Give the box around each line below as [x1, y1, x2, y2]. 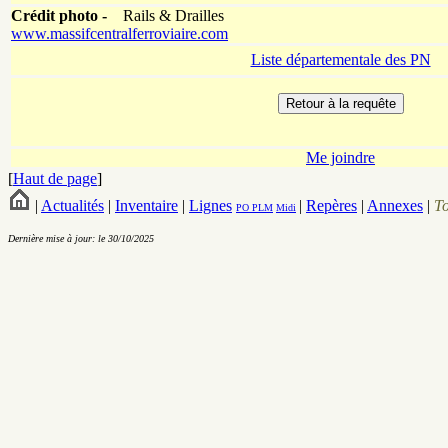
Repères [306, 197, 357, 215]
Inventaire [115, 197, 178, 215]
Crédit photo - [11, 7, 107, 25]
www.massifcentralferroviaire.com [11, 25, 228, 43]
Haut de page [13, 170, 97, 188]
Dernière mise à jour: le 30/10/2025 [8, 233, 154, 245]
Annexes [367, 197, 423, 215]
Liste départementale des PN [250, 51, 431, 69]
